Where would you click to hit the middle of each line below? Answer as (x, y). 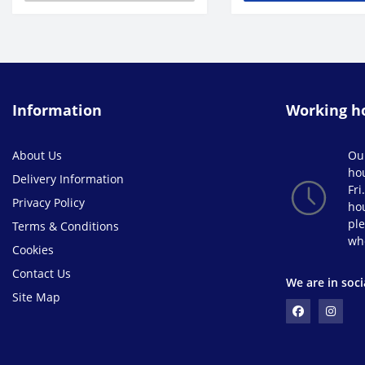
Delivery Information (68, 179)
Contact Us (42, 273)
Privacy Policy (48, 202)
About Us (37, 155)
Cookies (33, 250)
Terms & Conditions (66, 226)
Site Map (36, 297)
